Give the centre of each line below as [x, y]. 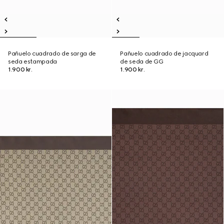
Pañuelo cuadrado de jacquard [164, 53]
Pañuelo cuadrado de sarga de [52, 53]
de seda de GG [142, 61]
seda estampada [32, 61]
